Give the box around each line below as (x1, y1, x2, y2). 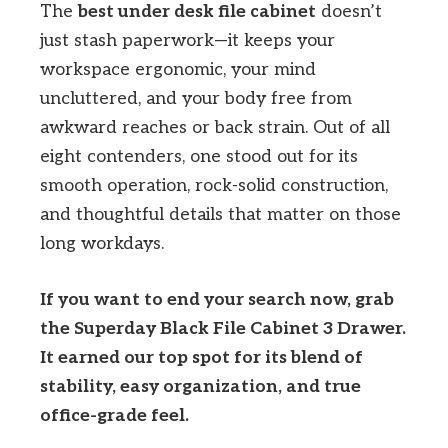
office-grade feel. (40, 405, 189, 426)
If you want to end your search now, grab (40, 289, 394, 310)
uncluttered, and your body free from (40, 88, 352, 109)
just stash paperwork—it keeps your (40, 30, 335, 51)
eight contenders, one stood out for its (40, 146, 358, 167)
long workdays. (40, 233, 164, 254)
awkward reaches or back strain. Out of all (40, 117, 390, 138)
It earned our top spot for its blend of (40, 347, 363, 368)
